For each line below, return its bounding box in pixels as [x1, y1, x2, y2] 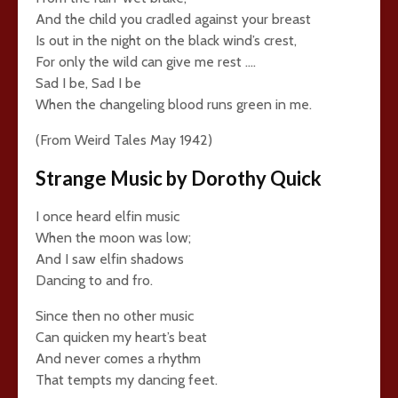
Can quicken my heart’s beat [36, 329, 207, 346]
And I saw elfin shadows [36, 251, 184, 267]
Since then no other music [36, 307, 194, 324]
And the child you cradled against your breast [36, 11, 311, 28]
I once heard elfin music [36, 208, 179, 225]
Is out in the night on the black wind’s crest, [36, 32, 297, 49]
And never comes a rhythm [36, 350, 201, 367]
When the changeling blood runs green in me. [36, 96, 312, 113]
